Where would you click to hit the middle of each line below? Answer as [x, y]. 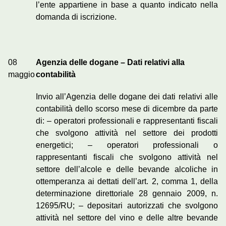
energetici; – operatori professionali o [127, 145]
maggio [21, 75]
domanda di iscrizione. [76, 17]
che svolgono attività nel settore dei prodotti [127, 133]
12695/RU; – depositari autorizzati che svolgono [127, 206]
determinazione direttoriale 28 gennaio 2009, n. [127, 194]
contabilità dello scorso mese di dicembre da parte [127, 109]
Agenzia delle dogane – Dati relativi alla [110, 63]
